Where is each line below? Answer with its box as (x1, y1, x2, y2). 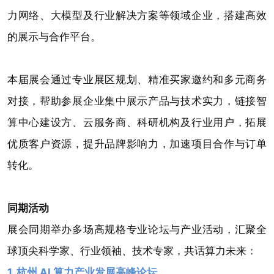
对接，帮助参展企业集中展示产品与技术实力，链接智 (7, 95, 267, 108)
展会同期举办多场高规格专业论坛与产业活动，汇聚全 (7, 224, 267, 236)
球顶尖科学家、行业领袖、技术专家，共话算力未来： (7, 245, 257, 257)
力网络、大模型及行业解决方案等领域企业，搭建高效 (7, 10, 267, 22)
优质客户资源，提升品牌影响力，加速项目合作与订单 (7, 138, 267, 150)
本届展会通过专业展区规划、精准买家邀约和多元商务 (7, 74, 267, 86)
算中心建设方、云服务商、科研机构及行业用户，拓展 (7, 117, 267, 129)
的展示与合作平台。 (7, 31, 101, 43)
